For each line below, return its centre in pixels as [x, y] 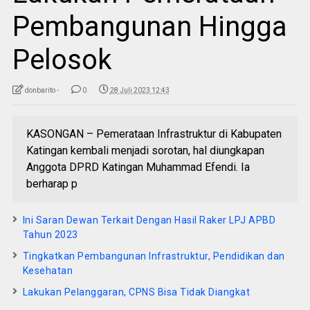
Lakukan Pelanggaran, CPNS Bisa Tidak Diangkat [136, 292]
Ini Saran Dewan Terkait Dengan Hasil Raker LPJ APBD [149, 220]
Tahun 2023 [50, 234]
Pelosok [62, 60]
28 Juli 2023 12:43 [139, 90]
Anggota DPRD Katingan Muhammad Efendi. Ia [138, 167]
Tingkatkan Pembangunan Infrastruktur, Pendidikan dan [154, 256]
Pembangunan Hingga [149, 26]
